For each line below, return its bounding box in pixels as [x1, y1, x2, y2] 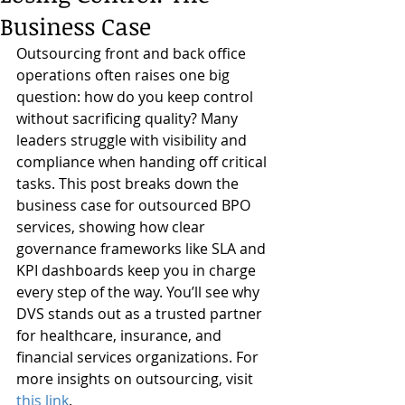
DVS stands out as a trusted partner [16, 304, 266, 324]
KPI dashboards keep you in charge [16, 260, 259, 280]
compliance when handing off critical [16, 152, 270, 172]
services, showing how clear [16, 217, 209, 237]
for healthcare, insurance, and [16, 325, 225, 345]
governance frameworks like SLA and [16, 239, 269, 259]
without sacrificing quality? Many [16, 108, 241, 128]
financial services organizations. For [16, 347, 262, 367]
